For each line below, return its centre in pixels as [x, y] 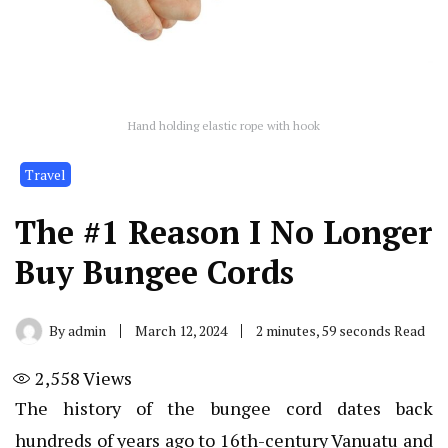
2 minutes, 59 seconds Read [340, 330]
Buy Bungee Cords [154, 271]
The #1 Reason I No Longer [224, 231]
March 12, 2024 [181, 330]
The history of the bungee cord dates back [224, 407]
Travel [45, 174]
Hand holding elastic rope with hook [224, 125]
